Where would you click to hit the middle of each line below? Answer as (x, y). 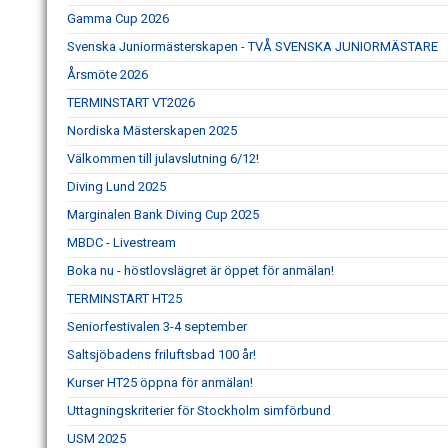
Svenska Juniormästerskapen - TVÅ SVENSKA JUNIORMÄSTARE (252, 47)
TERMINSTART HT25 (124, 299)
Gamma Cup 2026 (118, 19)
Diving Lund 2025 (116, 187)
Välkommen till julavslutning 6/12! (163, 159)
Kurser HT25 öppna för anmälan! (160, 383)
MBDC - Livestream (121, 243)
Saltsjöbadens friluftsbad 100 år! (161, 355)
